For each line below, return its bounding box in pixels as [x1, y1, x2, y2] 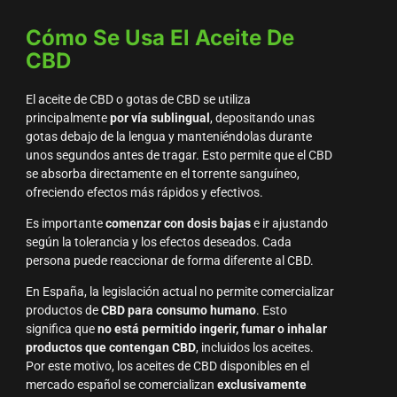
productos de [25, 303, 101, 319]
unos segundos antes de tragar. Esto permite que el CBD [25, 147, 332, 163]
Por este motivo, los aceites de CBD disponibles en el [25, 359, 309, 375]
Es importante [25, 216, 105, 232]
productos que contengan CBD [25, 340, 196, 356]
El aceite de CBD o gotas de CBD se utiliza [25, 91, 251, 107]
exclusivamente [216, 378, 307, 393]
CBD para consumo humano [100, 303, 256, 319]
